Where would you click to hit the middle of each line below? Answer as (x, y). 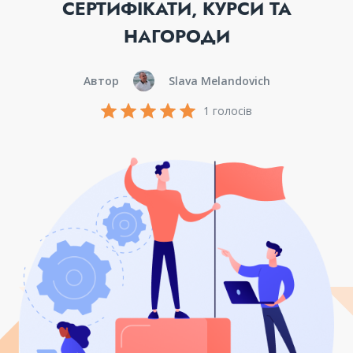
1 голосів (228, 111)
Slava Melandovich (219, 81)
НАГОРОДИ (176, 36)
